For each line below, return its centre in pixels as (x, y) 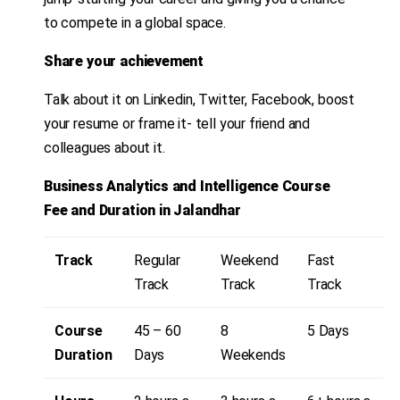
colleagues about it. (104, 148)
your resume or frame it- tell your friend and (177, 124)
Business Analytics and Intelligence (161, 187)
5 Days (328, 331)
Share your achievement (124, 62)
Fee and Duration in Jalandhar (142, 211)
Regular (157, 261)
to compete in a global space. (135, 23)
